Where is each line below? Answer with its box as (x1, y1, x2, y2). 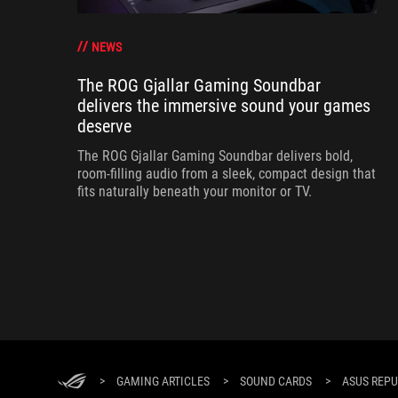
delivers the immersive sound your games (77, 95, 370, 117)
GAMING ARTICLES (116, 374, 210, 389)
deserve (77, 115, 131, 138)
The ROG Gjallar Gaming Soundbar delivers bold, (77, 147, 353, 165)
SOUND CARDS (240, 374, 312, 389)
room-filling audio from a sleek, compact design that (77, 165, 376, 183)
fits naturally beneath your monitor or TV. (77, 183, 312, 201)
